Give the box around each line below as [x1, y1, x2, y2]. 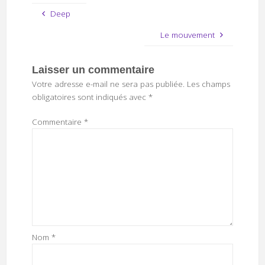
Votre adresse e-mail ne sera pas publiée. [31, 79, 185, 90]
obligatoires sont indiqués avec [31, 92, 148, 103]
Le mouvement [160, 30, 215, 41]
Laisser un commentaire [31, 64, 154, 76]
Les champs [186, 79, 230, 90]
